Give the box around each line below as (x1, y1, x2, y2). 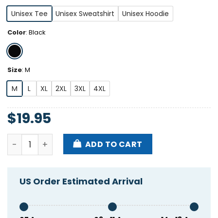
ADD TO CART (85, 138, 143, 150)
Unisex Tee (11, 9, 48, 19)
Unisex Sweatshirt (55, 9, 114, 19)
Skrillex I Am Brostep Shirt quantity (7, 133, 149, 145)
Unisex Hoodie (122, 9, 169, 19)
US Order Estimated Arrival (19, 175, 143, 188)
